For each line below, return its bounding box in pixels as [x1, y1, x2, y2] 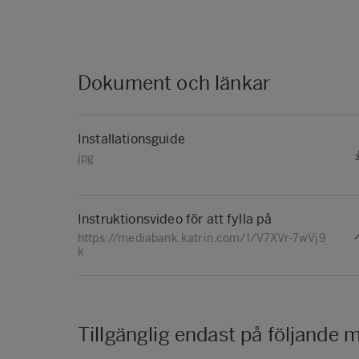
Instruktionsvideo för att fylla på [78, 211, 272, 227]
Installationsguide [78, 131, 185, 147]
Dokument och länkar [78, 71, 272, 95]
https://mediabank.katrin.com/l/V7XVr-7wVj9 [78, 231, 326, 245]
